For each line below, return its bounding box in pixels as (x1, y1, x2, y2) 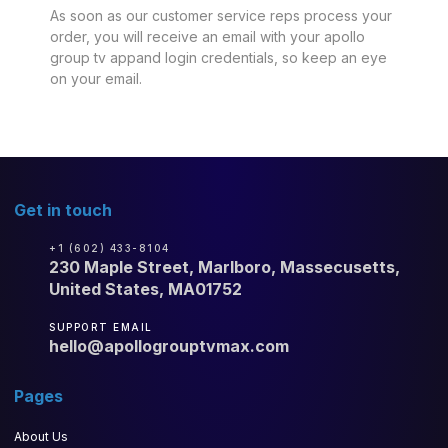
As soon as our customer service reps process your (50, 6, 392, 24)
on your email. (50, 69, 142, 87)
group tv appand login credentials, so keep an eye (50, 48, 387, 66)
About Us (14, 428, 68, 444)
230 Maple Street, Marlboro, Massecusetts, (49, 256, 400, 277)
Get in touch (14, 199, 112, 220)
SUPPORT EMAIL (49, 320, 153, 333)
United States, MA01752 (49, 278, 242, 299)
